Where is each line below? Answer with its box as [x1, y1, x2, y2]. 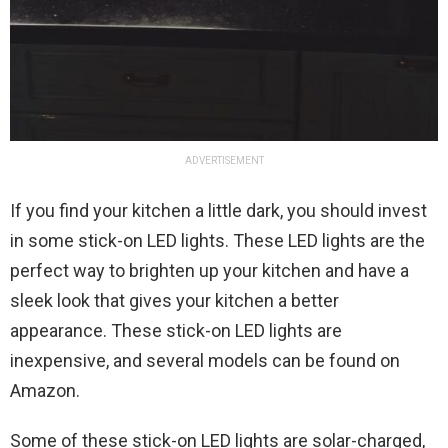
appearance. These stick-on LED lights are [10, 319, 342, 341]
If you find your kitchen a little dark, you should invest [10, 199, 427, 221]
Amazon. [10, 379, 80, 401]
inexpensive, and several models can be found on [10, 349, 400, 371]
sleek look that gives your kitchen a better [10, 289, 339, 311]
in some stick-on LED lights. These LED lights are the [10, 229, 425, 251]
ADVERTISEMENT [184, 154, 264, 166]
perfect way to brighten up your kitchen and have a [10, 259, 409, 281]
